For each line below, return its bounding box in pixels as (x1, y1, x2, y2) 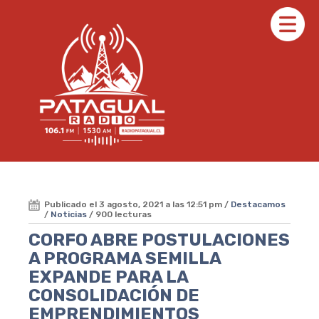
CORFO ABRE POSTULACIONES (28, 229, 290, 250)
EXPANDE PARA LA (28, 266, 188, 287)
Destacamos (231, 199, 286, 209)
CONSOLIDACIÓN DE (28, 285, 199, 305)
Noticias (51, 209, 87, 219)
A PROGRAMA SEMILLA (28, 248, 221, 268)
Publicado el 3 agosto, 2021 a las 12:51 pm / (44, 199, 231, 209)
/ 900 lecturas (87, 209, 152, 219)
